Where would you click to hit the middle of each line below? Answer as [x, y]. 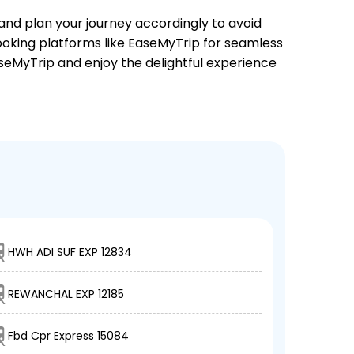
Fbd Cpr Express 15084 [69, 336]
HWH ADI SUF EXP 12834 [70, 252]
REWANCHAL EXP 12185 [66, 294]
